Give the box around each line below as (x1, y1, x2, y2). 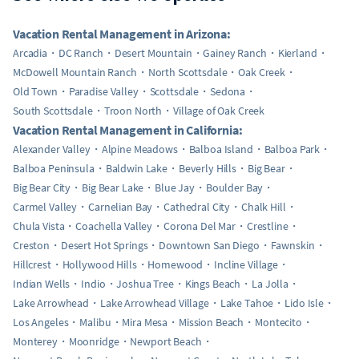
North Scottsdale (147, 64, 228, 79)
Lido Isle (284, 295, 324, 310)
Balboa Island (188, 141, 253, 156)
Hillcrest (13, 256, 51, 272)
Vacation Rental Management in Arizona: (13, 25, 231, 42)
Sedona (210, 83, 246, 99)
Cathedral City (163, 199, 231, 214)
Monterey (13, 333, 58, 349)
